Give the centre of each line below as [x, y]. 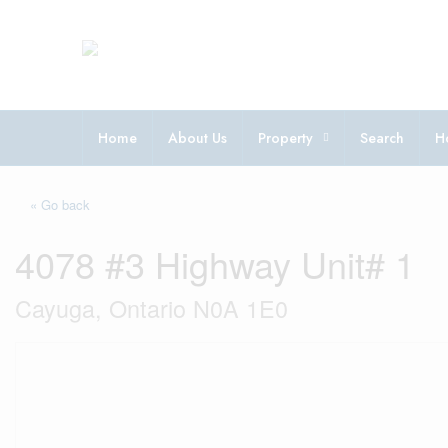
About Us [197, 138]
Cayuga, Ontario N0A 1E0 [151, 308]
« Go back [60, 204]
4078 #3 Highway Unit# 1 [215, 263]
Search [382, 138]
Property [285, 138]
